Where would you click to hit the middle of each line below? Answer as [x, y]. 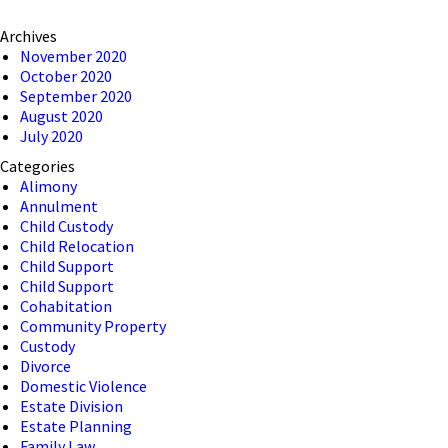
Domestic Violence [83, 385]
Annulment [59, 205]
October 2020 [66, 75]
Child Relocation [77, 245]
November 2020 [73, 55]
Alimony [48, 185]
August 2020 [61, 115]
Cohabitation [66, 305]
